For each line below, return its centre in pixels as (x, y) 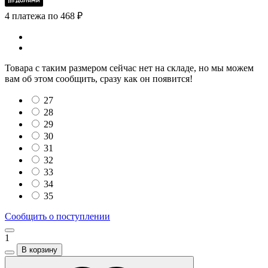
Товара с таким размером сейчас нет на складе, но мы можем (129, 68)
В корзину (39, 250)
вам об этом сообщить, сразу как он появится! (99, 79)
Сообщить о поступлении (57, 217)
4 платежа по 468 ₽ (44, 16)
